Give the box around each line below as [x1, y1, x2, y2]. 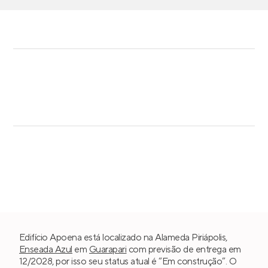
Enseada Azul [19, 243, 72, 256]
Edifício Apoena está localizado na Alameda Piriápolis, [19, 232, 227, 244]
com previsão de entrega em [126, 243, 241, 256]
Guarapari [89, 243, 127, 256]
